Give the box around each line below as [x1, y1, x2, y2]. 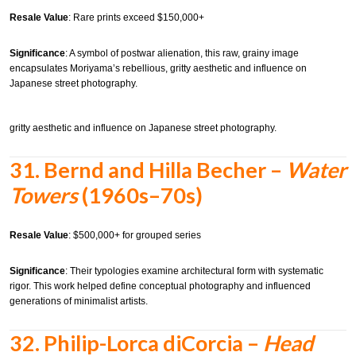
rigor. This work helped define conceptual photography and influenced [10, 281, 311, 292]
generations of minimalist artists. [10, 296, 148, 308]
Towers [10, 182, 78, 209]
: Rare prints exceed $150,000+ [68, 11, 204, 23]
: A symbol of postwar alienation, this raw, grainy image [65, 48, 299, 60]
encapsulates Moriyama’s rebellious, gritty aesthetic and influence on [10, 63, 307, 75]
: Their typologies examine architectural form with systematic [65, 265, 323, 277]
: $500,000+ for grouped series [68, 229, 201, 241]
